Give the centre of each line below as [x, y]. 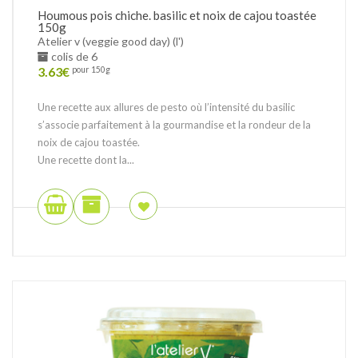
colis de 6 [73, 56]
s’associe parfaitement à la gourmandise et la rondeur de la [174, 124]
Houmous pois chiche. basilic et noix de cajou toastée [177, 15]
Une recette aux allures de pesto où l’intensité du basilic [166, 107]
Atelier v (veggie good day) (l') [111, 41]
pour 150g [91, 69]
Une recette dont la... [86, 159]
